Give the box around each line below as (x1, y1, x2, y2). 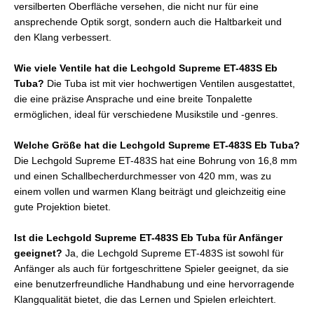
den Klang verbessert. (14, 32, 111, 43)
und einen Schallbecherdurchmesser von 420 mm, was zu (14, 170, 271, 182)
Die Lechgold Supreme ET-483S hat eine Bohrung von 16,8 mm (14, 155, 297, 166)
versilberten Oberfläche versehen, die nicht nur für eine (14, 1, 259, 13)
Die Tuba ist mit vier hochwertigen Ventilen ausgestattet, (44, 78, 295, 90)
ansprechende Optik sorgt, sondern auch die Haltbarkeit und (14, 17, 282, 28)
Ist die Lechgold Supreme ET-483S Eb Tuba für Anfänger (14, 232, 282, 243)
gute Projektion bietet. (14, 201, 111, 212)
